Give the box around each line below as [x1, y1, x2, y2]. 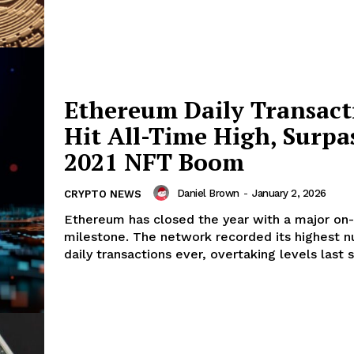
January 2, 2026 [252, 186, 326, 199]
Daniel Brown [176, 186, 239, 199]
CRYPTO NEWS [64, 188, 141, 201]
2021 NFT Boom [64, 146, 244, 179]
